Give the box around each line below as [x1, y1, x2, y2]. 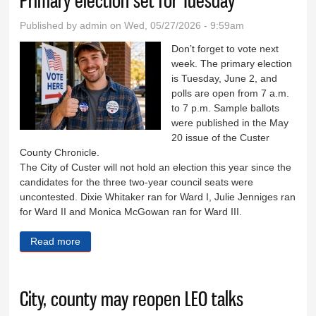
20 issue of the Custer [171, 131, 270, 143]
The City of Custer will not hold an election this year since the [20, 161, 292, 173]
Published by [20, 19, 80, 31]
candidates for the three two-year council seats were [20, 176, 254, 188]
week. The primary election [171, 57, 293, 69]
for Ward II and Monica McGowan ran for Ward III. [20, 205, 243, 217]
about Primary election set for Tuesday [80, 235, 253, 247]
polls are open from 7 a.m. [171, 87, 290, 99]
